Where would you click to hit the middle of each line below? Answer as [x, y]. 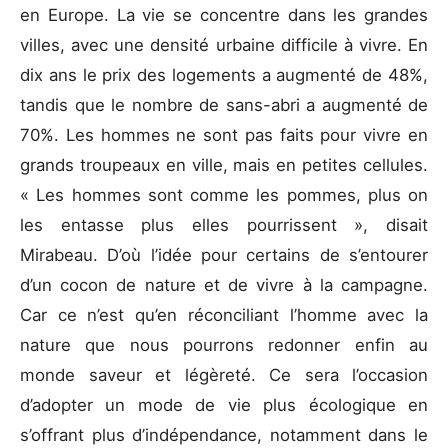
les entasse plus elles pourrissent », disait [224, 224]
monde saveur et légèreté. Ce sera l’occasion [224, 374]
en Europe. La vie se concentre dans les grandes [224, 14]
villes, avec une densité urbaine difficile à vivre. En [224, 44]
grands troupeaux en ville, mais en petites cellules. [224, 164]
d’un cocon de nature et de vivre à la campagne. [224, 284]
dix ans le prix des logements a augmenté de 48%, [224, 74]
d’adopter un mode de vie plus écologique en [224, 404]
